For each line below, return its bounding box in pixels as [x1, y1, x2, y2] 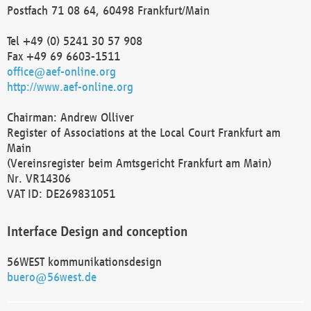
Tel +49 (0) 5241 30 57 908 [7, 33, 142, 48]
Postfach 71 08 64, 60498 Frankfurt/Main [7, 3, 210, 17]
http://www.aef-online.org [7, 79, 133, 94]
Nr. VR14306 [7, 171, 71, 185]
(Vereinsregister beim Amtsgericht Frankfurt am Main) [7, 155, 271, 170]
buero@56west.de [7, 269, 96, 284]
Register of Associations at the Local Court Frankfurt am [7, 125, 280, 140]
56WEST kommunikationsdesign [7, 254, 162, 269]
